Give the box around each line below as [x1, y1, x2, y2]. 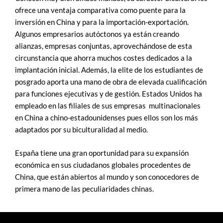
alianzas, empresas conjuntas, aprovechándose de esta [15, 41, 192, 50]
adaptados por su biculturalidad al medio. [15, 125, 148, 134]
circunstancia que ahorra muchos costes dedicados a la [15, 53, 192, 62]
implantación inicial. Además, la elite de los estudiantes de [15, 65, 203, 74]
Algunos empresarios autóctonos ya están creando [15, 29, 179, 38]
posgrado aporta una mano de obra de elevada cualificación [15, 77, 207, 86]
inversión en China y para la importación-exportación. [15, 17, 189, 26]
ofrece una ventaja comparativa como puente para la [15, 5, 186, 14]
